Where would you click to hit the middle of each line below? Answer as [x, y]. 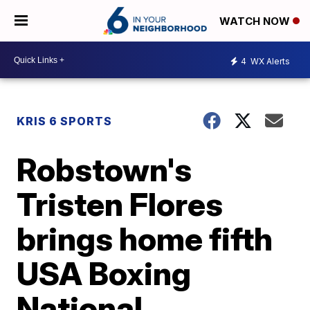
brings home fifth [145, 239]
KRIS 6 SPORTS [65, 121]
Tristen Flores [120, 204]
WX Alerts [269, 61]
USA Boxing [104, 273]
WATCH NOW [256, 21]
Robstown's [104, 170]
